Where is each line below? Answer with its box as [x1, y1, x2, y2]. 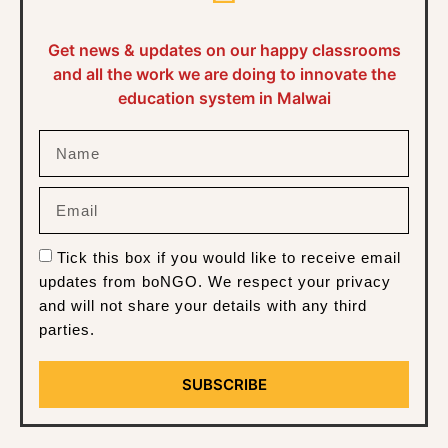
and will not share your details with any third [39, 297, 367, 315]
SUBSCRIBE [181, 374, 267, 394]
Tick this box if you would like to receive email [57, 249, 401, 267]
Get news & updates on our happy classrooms [47, 39, 401, 60]
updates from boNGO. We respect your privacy [39, 273, 391, 291]
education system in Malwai [117, 87, 331, 108]
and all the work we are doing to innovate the [52, 63, 396, 84]
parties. [39, 321, 95, 339]
